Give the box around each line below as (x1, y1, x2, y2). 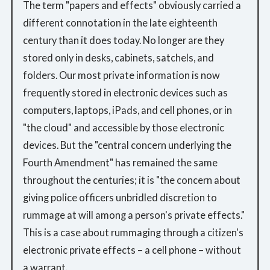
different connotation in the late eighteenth (22, 17, 218, 29)
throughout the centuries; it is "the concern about (22, 174, 240, 186)
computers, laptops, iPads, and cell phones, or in (22, 104, 232, 116)
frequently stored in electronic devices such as (22, 87, 228, 99)
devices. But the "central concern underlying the (22, 139, 231, 151)
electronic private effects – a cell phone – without (22, 244, 241, 256)
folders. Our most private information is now (22, 69, 220, 81)
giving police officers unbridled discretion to (22, 192, 217, 204)
